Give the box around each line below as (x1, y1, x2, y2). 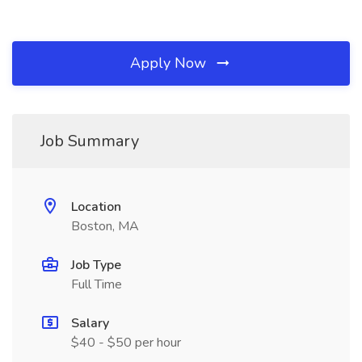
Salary (71, 314, 109, 332)
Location (71, 198, 121, 216)
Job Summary (40, 130, 139, 152)
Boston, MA (71, 217, 139, 235)
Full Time (71, 276, 122, 293)
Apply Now (130, 53, 210, 73)
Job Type (71, 256, 121, 274)
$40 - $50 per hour (71, 334, 181, 351)
